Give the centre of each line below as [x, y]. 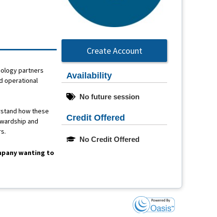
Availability [89, 75]
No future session [109, 97]
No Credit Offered [109, 139]
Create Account [114, 50]
